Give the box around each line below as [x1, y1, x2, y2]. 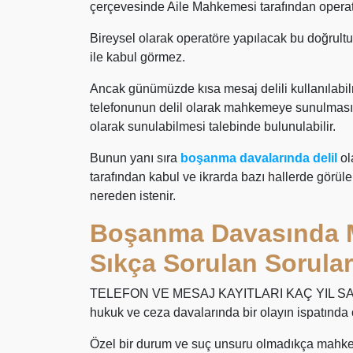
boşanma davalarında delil [180, 151, 337, 165]
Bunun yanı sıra [90, 151, 180, 165]
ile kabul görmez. [90, 50, 185, 64]
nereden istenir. [90, 189, 176, 203]
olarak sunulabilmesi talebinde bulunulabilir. [90, 120, 336, 133]
